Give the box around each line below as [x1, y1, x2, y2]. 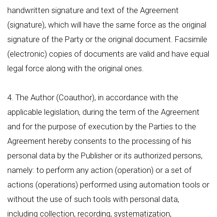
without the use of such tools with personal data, [7, 194, 179, 204]
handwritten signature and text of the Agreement [7, 5, 179, 15]
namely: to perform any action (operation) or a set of [7, 165, 192, 175]
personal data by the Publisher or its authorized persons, [7, 151, 202, 160]
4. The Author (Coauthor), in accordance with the [7, 93, 178, 102]
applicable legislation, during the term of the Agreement [7, 107, 200, 117]
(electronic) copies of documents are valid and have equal [7, 49, 209, 59]
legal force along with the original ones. [7, 63, 144, 73]
